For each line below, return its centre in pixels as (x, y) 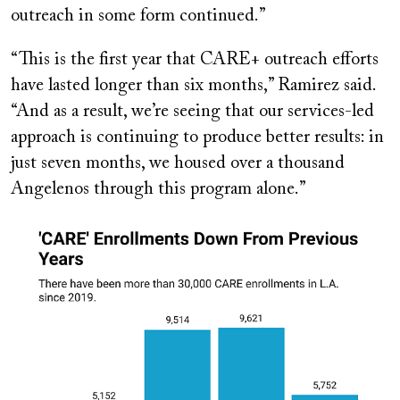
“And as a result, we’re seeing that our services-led (192, 112)
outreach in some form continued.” (138, 17)
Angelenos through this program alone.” (158, 190)
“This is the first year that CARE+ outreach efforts (195, 60)
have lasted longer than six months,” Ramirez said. (193, 86)
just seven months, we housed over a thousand (178, 164)
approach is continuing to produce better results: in (197, 138)
